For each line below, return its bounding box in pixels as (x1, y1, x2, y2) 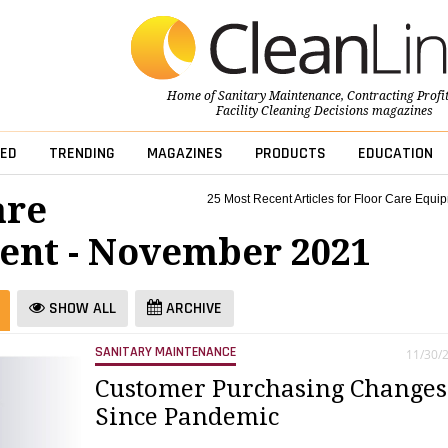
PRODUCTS (254, 143, 326, 165)
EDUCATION (357, 143, 433, 165)
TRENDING (48, 143, 115, 165)
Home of (166, 89, 218, 104)
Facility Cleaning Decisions (215, 104, 369, 119)
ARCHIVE (161, 298, 222, 320)
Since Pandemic (95, 403, 280, 432)
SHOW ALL (44, 298, 116, 320)
